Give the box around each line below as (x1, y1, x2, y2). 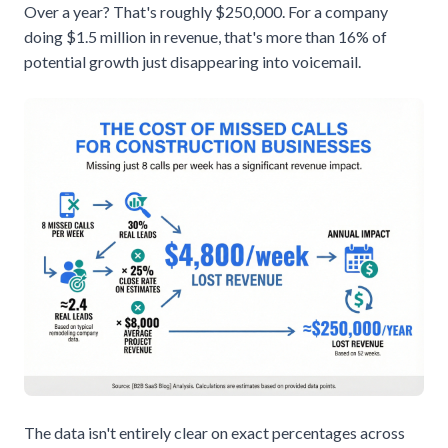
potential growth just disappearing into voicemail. (24, 51, 361, 71)
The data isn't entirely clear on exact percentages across (24, 423, 405, 443)
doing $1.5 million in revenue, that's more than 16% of (24, 26, 387, 46)
